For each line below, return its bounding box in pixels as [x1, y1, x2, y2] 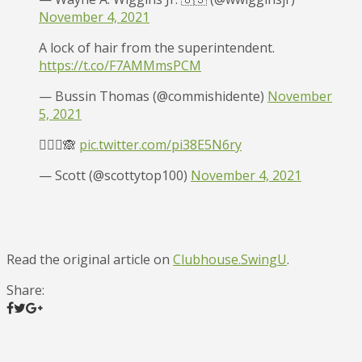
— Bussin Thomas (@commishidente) [39, 86, 267, 105]
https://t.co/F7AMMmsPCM [39, 56, 201, 74]
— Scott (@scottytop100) [39, 166, 191, 184]
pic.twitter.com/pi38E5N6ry [79, 135, 242, 154]
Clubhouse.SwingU [173, 250, 287, 268]
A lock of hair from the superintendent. [39, 38, 275, 57]
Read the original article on [6, 250, 173, 268]
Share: [6, 280, 44, 299]
